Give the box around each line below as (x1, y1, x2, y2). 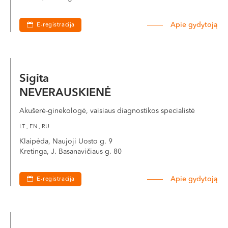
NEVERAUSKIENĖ (19, 88, 111, 99)
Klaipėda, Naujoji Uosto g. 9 (19, 138, 112, 145)
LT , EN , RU (19, 124, 49, 130)
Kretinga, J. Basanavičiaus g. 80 (19, 148, 122, 155)
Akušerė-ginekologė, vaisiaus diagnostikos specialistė (19, 107, 195, 115)
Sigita (19, 73, 52, 84)
